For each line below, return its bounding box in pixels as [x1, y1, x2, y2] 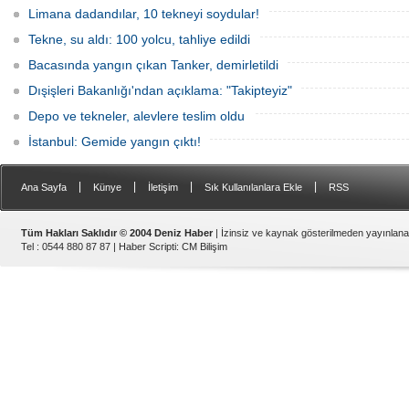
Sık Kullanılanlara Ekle [204, 182, 302, 193]
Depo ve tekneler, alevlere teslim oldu [28, 109, 245, 123]
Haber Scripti [119, 241, 176, 252]
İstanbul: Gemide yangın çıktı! [28, 134, 201, 149]
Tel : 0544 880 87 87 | [21, 241, 119, 252]
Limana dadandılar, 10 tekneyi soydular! [28, 6, 259, 21]
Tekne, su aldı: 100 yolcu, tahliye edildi [28, 32, 250, 47]
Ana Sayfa [21, 182, 67, 193]
